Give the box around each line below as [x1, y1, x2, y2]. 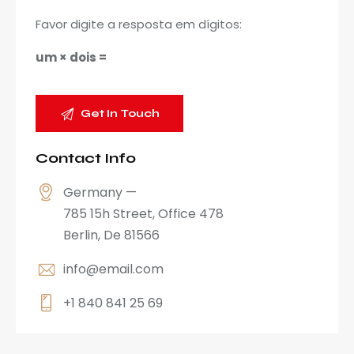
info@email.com [63, 260, 164, 279]
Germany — [63, 183, 137, 202]
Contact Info [36, 149, 136, 168]
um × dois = [36, 49, 107, 66]
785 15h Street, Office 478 [63, 205, 224, 224]
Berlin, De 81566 [63, 226, 160, 245]
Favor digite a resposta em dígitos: [36, 16, 242, 33]
